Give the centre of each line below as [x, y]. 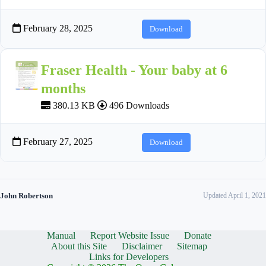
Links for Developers [129, 257]
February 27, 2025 [57, 141]
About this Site [79, 246]
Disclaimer [142, 246]
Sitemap [192, 246]
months [63, 88]
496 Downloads [138, 105]
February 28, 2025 [57, 28]
